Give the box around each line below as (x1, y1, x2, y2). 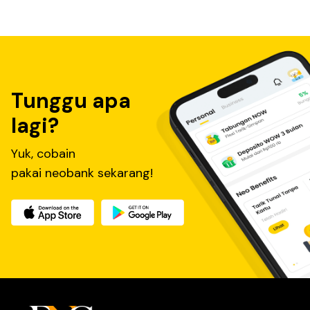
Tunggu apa (11, 87, 131, 115)
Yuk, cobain (11, 145, 75, 163)
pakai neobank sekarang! (11, 165, 153, 182)
